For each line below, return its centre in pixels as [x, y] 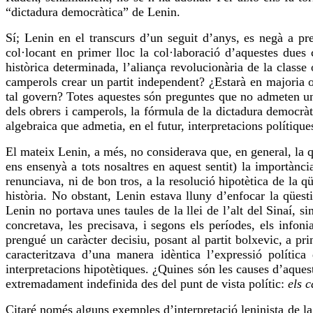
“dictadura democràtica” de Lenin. [93, 12]
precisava [111, 225]
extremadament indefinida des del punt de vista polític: [147, 284]
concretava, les [46, 225]
